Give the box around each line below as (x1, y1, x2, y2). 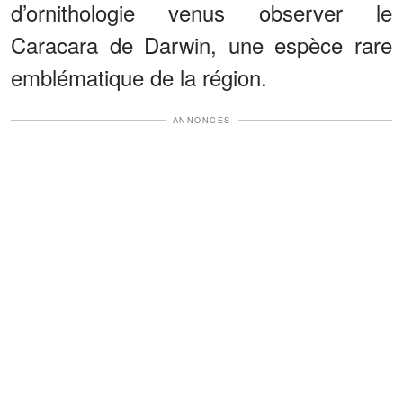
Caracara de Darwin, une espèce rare (11, 28, 392, 60)
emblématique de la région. (11, 60, 267, 93)
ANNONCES (172, 113, 231, 126)
